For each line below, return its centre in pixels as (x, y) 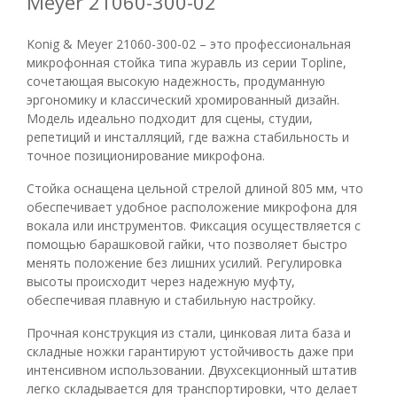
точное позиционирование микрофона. (146, 156)
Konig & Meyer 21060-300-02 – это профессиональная (189, 44)
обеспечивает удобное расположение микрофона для (192, 207)
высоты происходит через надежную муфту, (161, 281)
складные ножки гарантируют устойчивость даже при (190, 351)
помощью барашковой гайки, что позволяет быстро (187, 244)
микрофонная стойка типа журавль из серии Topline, (187, 62)
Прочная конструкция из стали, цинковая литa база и (189, 333)
